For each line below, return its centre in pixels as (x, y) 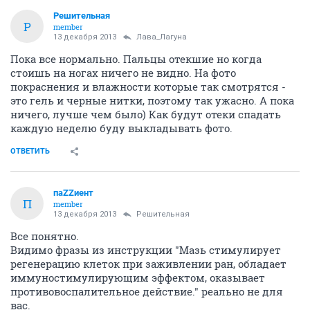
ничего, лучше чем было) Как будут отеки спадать (146, 115)
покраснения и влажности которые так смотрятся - (148, 87)
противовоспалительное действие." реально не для (147, 292)
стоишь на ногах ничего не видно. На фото (123, 73)
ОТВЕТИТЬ (30, 152)
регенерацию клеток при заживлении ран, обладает (148, 264)
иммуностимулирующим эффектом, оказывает (138, 278)
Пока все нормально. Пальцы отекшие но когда (136, 59)
